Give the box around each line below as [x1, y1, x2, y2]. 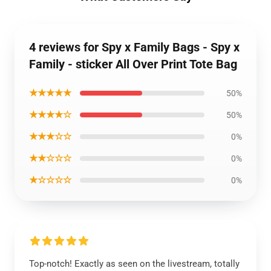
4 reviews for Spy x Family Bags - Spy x [29, 40, 240, 54]
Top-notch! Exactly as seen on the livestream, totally [29, 258, 240, 269]
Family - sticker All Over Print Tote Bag [29, 57, 237, 71]
